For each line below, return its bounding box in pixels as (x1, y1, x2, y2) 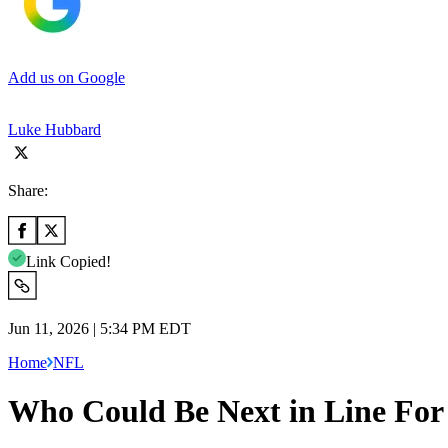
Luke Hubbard (8, 120, 101, 138)
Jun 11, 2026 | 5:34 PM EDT (8, 319, 191, 337)
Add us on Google (8, 68, 125, 86)
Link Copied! (26, 252, 111, 270)
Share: (8, 181, 48, 199)
